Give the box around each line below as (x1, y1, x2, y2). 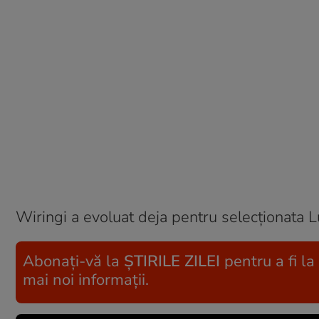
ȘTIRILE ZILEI (124, 251, 220, 272)
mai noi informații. (23, 269, 149, 291)
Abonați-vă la (23, 251, 124, 272)
